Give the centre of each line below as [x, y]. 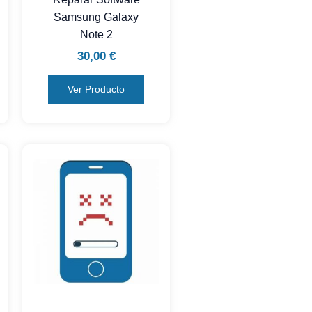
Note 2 [96, 34]
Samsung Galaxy [96, 17]
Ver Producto [96, 89]
